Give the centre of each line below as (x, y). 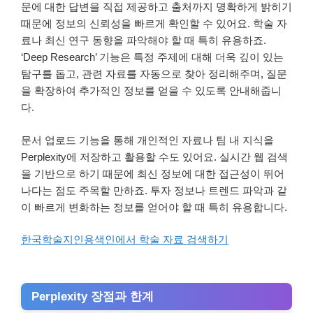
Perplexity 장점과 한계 (93, 297)
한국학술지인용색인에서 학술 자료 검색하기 (125, 240)
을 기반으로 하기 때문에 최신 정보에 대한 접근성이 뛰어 (153, 173)
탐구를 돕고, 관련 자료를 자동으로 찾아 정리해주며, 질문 (154, 74)
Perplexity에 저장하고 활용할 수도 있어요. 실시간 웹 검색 (154, 156)
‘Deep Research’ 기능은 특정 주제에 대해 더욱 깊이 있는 (152, 57)
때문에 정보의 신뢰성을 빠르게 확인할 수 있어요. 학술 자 (154, 24)
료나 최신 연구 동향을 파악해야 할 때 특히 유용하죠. (144, 41)
